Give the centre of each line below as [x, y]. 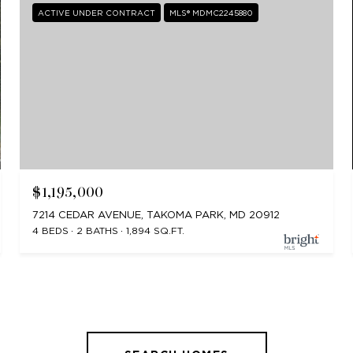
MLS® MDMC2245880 [212, 12]
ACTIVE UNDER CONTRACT [97, 12]
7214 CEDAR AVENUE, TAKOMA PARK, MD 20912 [156, 215]
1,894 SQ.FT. [156, 231]
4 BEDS [51, 231]
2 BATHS [98, 231]
